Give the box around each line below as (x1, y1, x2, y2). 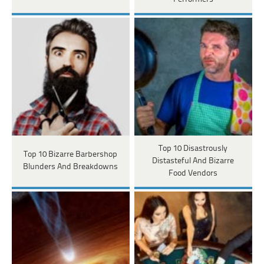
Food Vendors (169, 169, 218, 178)
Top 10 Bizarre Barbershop (24, 150, 118, 160)
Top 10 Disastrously (159, 144, 228, 153)
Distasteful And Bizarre (152, 156, 235, 166)
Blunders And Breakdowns (23, 163, 118, 172)
